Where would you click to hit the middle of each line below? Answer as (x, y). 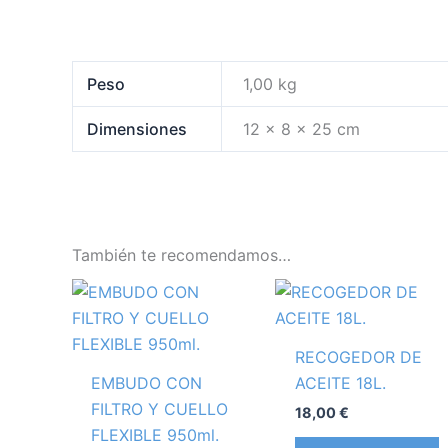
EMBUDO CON (147, 382)
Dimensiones (137, 128)
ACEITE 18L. (340, 382)
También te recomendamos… (181, 254)
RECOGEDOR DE (358, 356)
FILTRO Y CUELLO (160, 408)
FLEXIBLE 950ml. (155, 434)
